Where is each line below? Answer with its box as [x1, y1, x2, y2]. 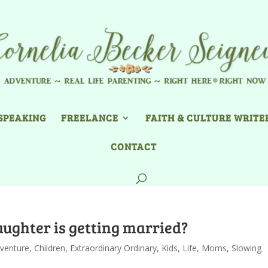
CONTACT [110, 140, 157, 153]
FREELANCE [60, 111, 118, 124]
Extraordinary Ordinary [70, 242, 157, 254]
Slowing [232, 242, 261, 254]
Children [34, 242, 65, 254]
